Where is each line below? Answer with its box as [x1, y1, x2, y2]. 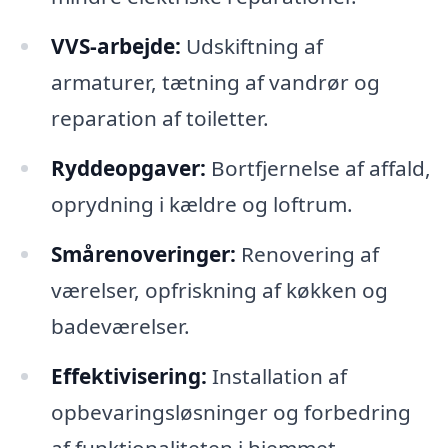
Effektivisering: [50, 361, 207, 390]
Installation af [206, 361, 347, 390]
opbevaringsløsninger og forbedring [50, 397, 411, 426]
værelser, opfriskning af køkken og [50, 275, 388, 304]
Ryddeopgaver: [50, 154, 206, 183]
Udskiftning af [180, 32, 323, 61]
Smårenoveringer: [50, 239, 236, 268]
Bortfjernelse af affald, [205, 154, 431, 183]
